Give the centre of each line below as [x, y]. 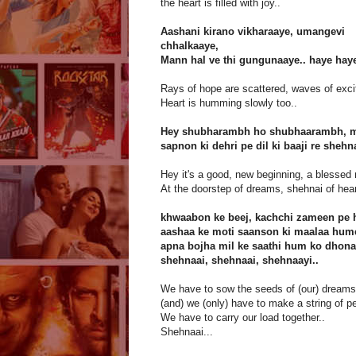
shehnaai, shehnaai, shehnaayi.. [240, 261]
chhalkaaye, [190, 46]
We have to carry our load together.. [243, 318]
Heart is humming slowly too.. [229, 103]
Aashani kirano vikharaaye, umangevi [253, 32]
